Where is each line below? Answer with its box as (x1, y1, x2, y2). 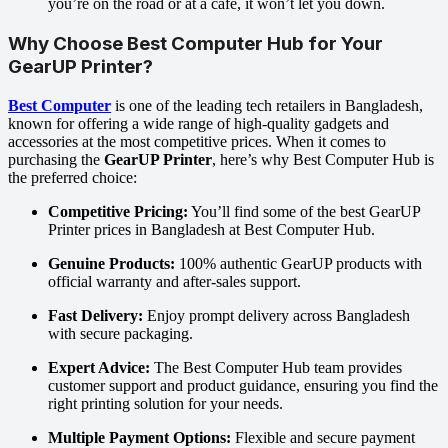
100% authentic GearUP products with (175, 254, 422, 272)
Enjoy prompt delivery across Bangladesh (143, 306, 410, 324)
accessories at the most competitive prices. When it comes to (8, 132, 386, 150)
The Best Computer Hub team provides (150, 358, 402, 376)
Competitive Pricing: (48, 202, 188, 220)
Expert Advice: (48, 358, 150, 376)
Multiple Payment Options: (48, 428, 231, 446)
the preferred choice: (8, 168, 137, 186)
